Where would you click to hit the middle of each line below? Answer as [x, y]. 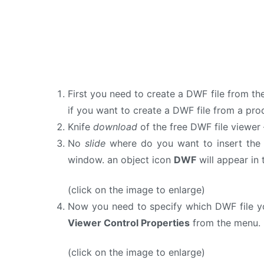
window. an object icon [121, 160]
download [115, 127]
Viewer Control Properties [129, 222]
